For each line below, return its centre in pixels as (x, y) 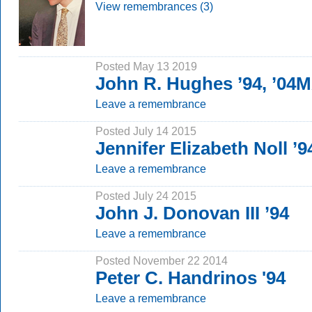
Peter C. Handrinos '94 (190, 278)
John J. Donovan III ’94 (192, 213)
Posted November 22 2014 (162, 260)
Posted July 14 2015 (146, 131)
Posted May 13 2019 (146, 66)
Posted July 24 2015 (146, 196)
